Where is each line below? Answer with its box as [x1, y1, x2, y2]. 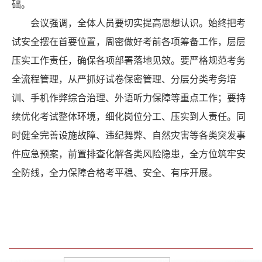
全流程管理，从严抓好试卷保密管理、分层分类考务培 [12, 74, 236, 85]
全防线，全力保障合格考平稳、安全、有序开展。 [12, 168, 218, 178]
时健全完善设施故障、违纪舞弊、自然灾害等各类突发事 [12, 130, 246, 141]
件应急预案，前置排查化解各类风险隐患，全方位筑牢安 [12, 149, 246, 160]
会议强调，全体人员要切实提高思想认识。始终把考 [30, 18, 246, 29]
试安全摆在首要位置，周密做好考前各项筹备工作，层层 [12, 37, 246, 47]
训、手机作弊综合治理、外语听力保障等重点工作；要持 [12, 93, 246, 104]
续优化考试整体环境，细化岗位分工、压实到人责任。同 [12, 112, 246, 122]
